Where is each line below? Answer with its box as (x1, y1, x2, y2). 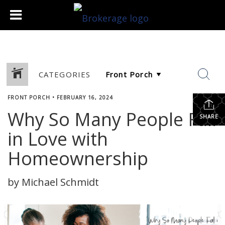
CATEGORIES (38, 69, 91, 79)
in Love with (8, 127, 108, 151)
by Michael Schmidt (8, 175, 99, 189)
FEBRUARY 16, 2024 (57, 94, 113, 101)
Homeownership (8, 146, 148, 171)
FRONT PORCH (8, 94, 50, 101)
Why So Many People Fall (8, 107, 216, 132)
